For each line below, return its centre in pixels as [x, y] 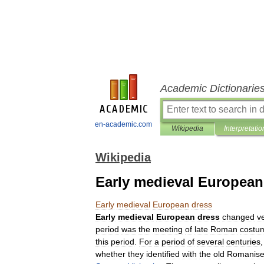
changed [238, 217]
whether [110, 254]
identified [163, 254]
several [210, 242]
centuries [243, 242]
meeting [168, 229]
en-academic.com [123, 124]
